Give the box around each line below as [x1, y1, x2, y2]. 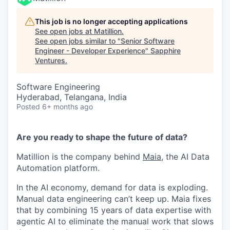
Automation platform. [16, 163, 100, 173]
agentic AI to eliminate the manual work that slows [16, 216, 214, 226]
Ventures [35, 56, 65, 65]
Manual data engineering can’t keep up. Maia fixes [16, 194, 211, 204]
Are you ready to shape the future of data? [16, 132, 187, 142]
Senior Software [121, 36, 175, 45]
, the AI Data [161, 151, 209, 162]
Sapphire [150, 46, 181, 55]
